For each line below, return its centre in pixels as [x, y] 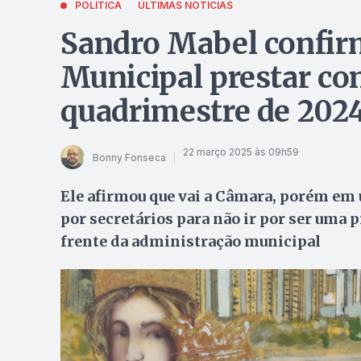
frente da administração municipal [190, 241]
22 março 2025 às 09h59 [241, 151]
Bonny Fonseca [129, 157]
